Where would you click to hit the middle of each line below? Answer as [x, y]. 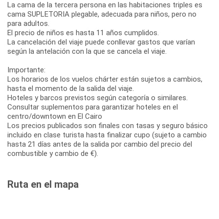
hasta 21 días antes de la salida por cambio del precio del [100, 144]
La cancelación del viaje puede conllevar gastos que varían [101, 42]
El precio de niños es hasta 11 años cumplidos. [83, 33]
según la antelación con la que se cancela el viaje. [87, 52]
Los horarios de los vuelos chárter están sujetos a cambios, [105, 79]
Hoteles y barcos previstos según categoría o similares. [98, 98]
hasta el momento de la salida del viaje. [71, 89]
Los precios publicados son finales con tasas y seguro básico [108, 126]
